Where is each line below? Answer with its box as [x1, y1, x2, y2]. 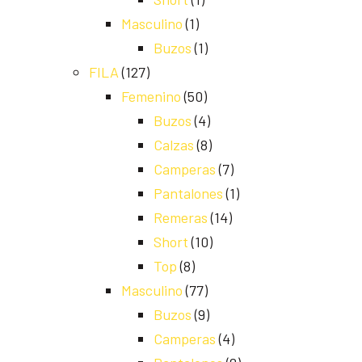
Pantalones [154, 184, 223, 203]
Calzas [154, 136, 194, 154]
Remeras [154, 208, 208, 227]
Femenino [121, 87, 181, 106]
